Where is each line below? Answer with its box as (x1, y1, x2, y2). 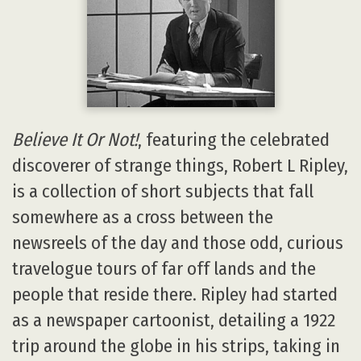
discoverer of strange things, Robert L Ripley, (12, 155, 348, 177)
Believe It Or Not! (12, 129, 138, 151)
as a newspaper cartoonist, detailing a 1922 (12, 309, 335, 332)
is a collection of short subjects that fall (12, 180, 313, 203)
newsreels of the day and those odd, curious (12, 232, 343, 255)
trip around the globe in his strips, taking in (12, 335, 340, 358)
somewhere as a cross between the (12, 206, 273, 229)
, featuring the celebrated (138, 129, 330, 151)
